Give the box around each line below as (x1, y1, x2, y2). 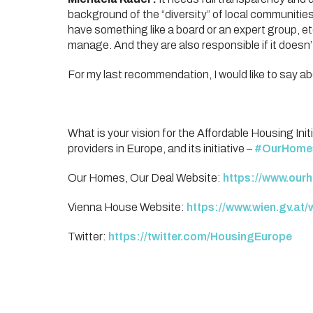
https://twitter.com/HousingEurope (108, 231, 292, 242)
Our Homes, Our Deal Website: (68, 172, 221, 184)
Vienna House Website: (68, 201, 184, 213)
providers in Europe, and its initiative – (68, 143, 252, 154)
